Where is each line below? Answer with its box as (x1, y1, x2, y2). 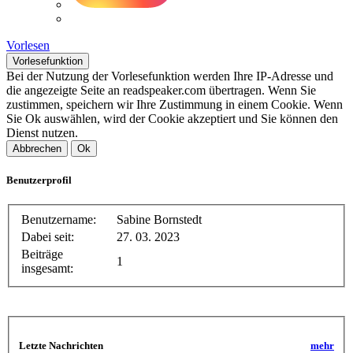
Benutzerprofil (6, 174, 72, 187)
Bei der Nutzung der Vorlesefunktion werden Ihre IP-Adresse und (6, 69, 333, 84)
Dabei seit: (21, 230, 74, 244)
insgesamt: (21, 262, 73, 276)
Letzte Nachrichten (19, 339, 103, 351)
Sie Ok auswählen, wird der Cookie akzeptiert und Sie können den (6, 112, 338, 126)
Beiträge (21, 247, 63, 262)
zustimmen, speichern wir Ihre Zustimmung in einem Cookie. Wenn (6, 98, 343, 112)
